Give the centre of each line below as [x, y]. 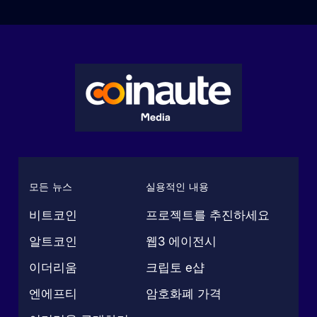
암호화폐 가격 [184, 294]
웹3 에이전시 [181, 242]
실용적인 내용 [178, 188]
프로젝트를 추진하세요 [208, 215]
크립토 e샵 [175, 268]
